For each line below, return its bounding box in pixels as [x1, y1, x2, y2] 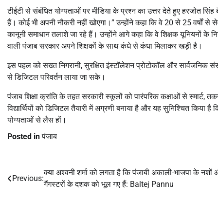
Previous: [12, 173, 44, 183]
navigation [7, 185, 61, 200]
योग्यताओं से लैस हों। [7, 115, 67, 125]
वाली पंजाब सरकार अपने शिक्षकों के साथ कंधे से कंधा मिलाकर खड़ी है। [7, 41, 202, 51]
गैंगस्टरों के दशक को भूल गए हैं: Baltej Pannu [44, 179, 174, 189]
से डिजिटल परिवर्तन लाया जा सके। [7, 72, 106, 82]
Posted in [7, 131, 42, 141]
